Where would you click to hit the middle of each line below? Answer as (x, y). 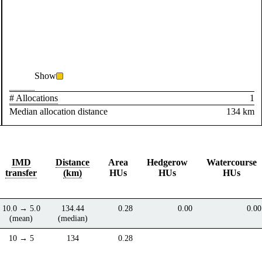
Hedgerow (168, 162)
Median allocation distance (59, 111)
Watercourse (232, 162)
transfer (21, 173)
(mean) (21, 218)
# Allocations (34, 98)
